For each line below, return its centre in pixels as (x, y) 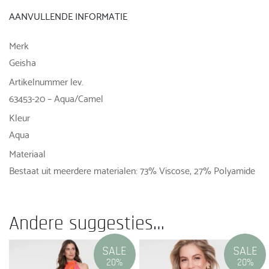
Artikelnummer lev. (46, 80)
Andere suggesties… (87, 223)
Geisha (23, 61)
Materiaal (27, 153)
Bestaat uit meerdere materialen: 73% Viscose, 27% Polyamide (132, 169)
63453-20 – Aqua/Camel (56, 97)
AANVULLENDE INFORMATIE (68, 16)
